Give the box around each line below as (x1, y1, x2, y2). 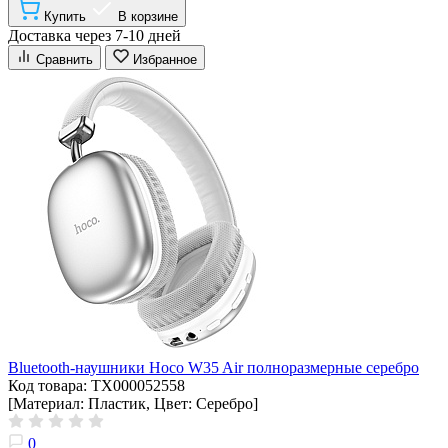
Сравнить (36, 51, 93, 67)
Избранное (133, 51, 197, 67)
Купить (44, 8, 86, 24)
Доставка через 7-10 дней (8, 26, 181, 44)
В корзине (118, 8, 178, 24)
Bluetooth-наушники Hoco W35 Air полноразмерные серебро (8, 358, 419, 376)
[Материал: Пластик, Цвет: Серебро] (8, 394, 258, 412)
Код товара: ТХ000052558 (8, 376, 185, 394)
